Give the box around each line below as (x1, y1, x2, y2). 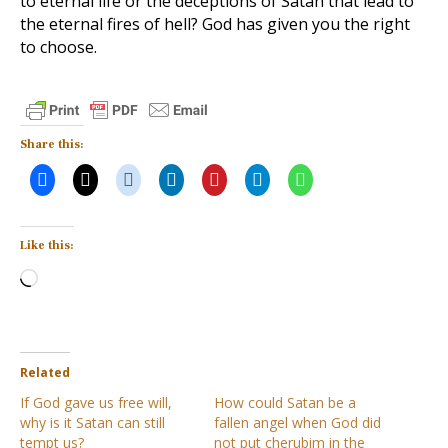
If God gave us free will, (20, 393, 172, 412)
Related (20, 364, 70, 381)
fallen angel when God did (214, 413, 381, 432)
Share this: (20, 137, 84, 152)
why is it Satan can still (20, 413, 165, 432)
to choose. (20, 36, 97, 58)
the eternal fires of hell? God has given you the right (20, 13, 410, 35)
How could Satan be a (214, 393, 356, 412)
